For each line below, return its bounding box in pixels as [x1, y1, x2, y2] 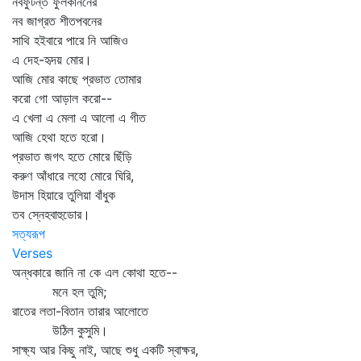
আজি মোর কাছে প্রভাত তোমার [12, 71, 141, 87]
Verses [12, 245, 52, 261]
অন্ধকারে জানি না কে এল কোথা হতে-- [12, 264, 177, 280]
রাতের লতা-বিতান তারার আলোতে [12, 303, 148, 319]
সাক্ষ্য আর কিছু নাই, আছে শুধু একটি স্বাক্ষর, [12, 342, 198, 358]
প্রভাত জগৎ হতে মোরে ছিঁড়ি [12, 148, 132, 164]
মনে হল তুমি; [12, 284, 106, 300]
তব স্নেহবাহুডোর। [12, 206, 90, 222]
